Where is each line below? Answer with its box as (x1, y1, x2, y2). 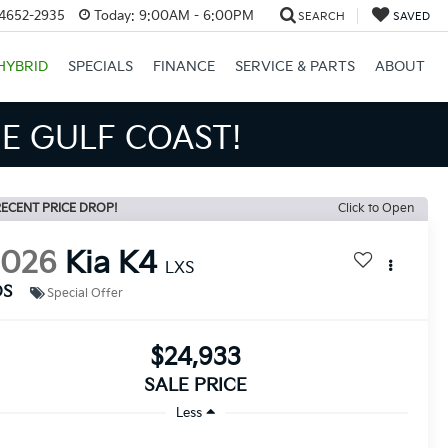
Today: (93, 7, 135, 24)
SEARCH (297, 9, 345, 23)
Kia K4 (65, 246, 158, 283)
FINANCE (152, 58, 215, 76)
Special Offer (47, 285, 124, 301)
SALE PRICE (144, 375, 247, 397)
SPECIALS (67, 58, 133, 76)
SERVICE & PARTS (234, 58, 355, 76)
